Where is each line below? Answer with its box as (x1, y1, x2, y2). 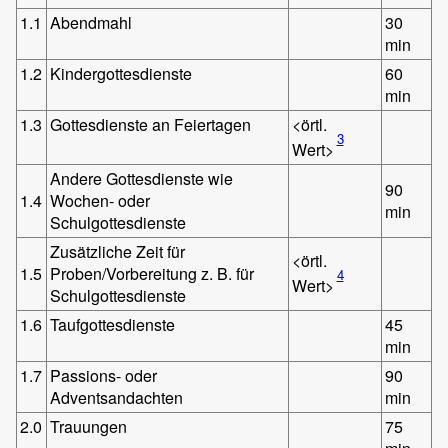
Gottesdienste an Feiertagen (50, 112, 252, 136)
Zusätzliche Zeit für (50, 239, 186, 263)
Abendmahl (50, 10, 133, 34)
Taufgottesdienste (50, 312, 176, 336)
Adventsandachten (50, 385, 184, 409)
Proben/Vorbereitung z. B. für (50, 261, 255, 285)
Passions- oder (50, 363, 158, 387)
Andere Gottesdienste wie (50, 166, 234, 190)
